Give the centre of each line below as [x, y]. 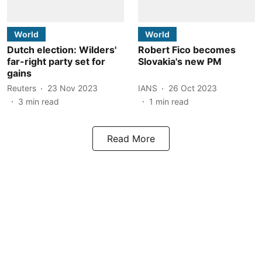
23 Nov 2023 [73, 88]
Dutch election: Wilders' [62, 49]
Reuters [22, 88]
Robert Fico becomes [187, 49]
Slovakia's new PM [180, 61]
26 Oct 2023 [193, 88]
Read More [131, 138]
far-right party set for [56, 61]
